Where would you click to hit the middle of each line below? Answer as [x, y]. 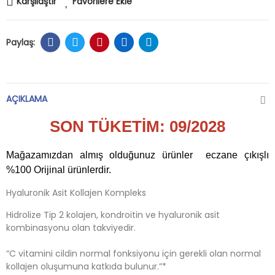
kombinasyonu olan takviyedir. [71, 228]
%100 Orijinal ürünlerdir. [59, 170]
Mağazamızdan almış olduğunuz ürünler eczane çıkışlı [137, 155]
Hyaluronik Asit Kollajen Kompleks [76, 193]
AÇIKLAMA [27, 99]
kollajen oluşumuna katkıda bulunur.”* [86, 266]
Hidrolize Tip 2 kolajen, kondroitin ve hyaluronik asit [113, 215]
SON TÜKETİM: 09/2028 [137, 126]
